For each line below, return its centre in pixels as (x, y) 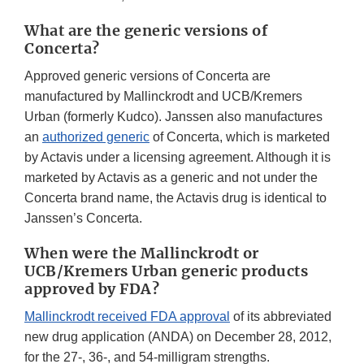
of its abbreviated (281, 317)
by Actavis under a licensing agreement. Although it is (178, 158)
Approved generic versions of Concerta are (147, 76)
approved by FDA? (92, 289)
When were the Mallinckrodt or (142, 253)
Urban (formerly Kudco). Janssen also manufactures (173, 117)
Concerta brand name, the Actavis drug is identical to (175, 198)
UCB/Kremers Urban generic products (166, 271)
